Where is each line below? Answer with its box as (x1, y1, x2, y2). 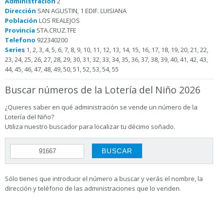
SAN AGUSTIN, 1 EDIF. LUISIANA (36, 6, 127, 15)
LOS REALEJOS (37, 16, 80, 25)
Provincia (5, 26, 35, 35)
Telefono (5, 36, 36, 44)
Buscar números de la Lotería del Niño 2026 (5, 83, 200, 96)
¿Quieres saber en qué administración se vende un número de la (5, 103, 198, 111)
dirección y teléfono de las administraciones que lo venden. (5, 184, 181, 193)
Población (5, 16, 37, 25)
